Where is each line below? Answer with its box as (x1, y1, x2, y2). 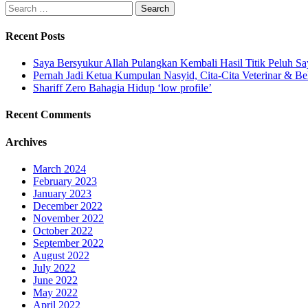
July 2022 (33, 261, 76, 274)
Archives (5, 135, 47, 148)
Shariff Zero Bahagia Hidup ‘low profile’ (33, 82, 212, 94)
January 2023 (33, 187, 91, 199)
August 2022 (33, 249, 89, 261)
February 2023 (33, 175, 97, 187)
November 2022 (33, 212, 104, 224)
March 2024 (33, 162, 86, 175)
